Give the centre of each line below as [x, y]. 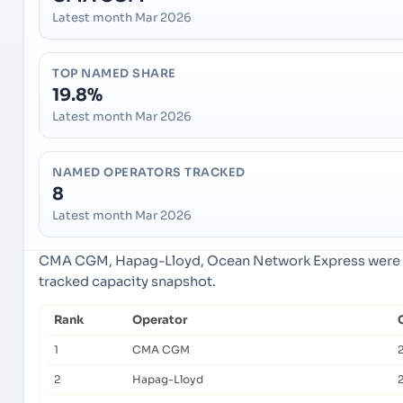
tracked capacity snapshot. [127, 282]
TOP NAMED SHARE [114, 74]
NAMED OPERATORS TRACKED [149, 173]
